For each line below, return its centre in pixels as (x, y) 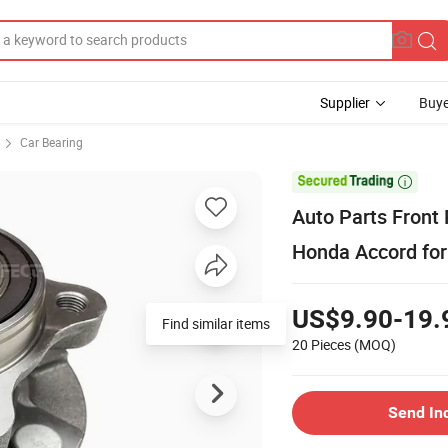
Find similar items (216, 323)
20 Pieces (321, 344)
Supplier (345, 102)
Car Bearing (51, 142)
